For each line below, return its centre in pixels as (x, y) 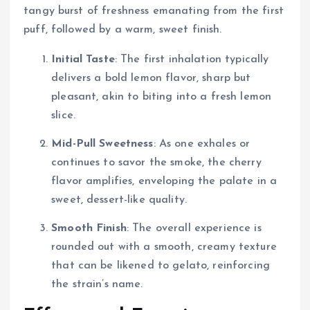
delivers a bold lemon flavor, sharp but (151, 78)
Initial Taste (83, 59)
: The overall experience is (194, 228)
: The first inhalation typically (192, 59)
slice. (63, 115)
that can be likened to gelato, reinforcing (161, 265)
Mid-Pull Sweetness (102, 144)
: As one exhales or (202, 144)
